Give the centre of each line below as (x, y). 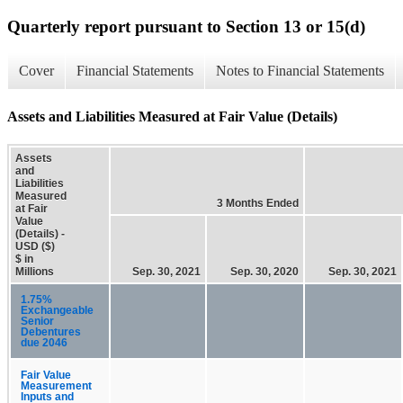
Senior (37, 321)
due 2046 (44, 342)
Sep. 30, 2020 (264, 271)
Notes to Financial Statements (300, 71)
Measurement (56, 385)
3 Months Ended (258, 203)
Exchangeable (57, 310)
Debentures (51, 331)
